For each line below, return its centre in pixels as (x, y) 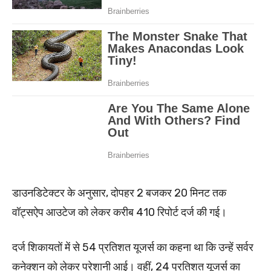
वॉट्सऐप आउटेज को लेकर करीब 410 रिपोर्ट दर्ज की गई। (119, 213)
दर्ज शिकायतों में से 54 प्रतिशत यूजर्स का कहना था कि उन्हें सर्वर (133, 248)
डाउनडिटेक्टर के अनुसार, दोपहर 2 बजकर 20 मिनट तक (119, 193)
